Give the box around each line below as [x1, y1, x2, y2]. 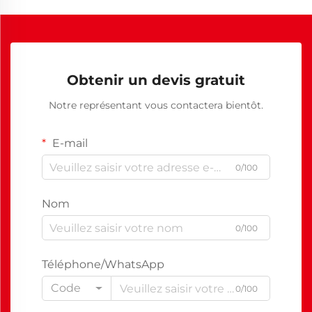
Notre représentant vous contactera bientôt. [49, 99, 263, 112]
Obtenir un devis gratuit [67, 72, 245, 89]
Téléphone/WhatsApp [42, 258, 164, 272]
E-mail [49, 136, 88, 150]
